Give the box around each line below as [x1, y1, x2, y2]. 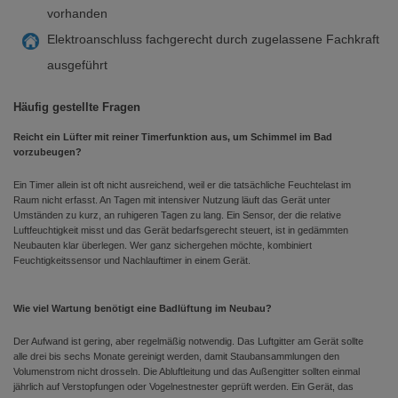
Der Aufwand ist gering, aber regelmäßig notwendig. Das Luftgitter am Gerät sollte [13, 336, 363, 346]
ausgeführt [47, 58, 107, 72]
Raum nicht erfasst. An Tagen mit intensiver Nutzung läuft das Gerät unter [13, 195, 330, 205]
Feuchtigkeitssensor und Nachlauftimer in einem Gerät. [13, 255, 251, 266]
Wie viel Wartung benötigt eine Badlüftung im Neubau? [13, 303, 272, 314]
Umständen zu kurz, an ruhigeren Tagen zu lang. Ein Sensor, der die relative [13, 210, 341, 220]
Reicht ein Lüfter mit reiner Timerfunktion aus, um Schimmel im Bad [13, 131, 332, 142]
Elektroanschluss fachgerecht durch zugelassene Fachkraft [47, 32, 379, 46]
